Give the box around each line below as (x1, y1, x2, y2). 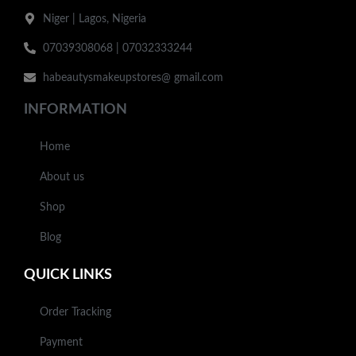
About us (40, 171, 84, 183)
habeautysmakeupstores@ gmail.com (42, 72, 223, 83)
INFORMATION (24, 102, 127, 117)
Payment (40, 336, 83, 348)
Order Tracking (40, 306, 111, 318)
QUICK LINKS (24, 267, 112, 282)
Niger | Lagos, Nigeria (42, 13, 146, 25)
